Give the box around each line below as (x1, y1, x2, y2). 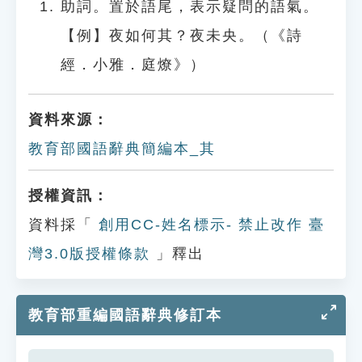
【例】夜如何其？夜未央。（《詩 (61, 27, 303, 44)
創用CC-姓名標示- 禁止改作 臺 (93, 217, 325, 233)
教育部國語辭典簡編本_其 (28, 141, 216, 157)
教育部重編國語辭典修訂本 (28, 307, 222, 323)
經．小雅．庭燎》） (61, 57, 206, 73)
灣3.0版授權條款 (28, 246, 150, 262)
